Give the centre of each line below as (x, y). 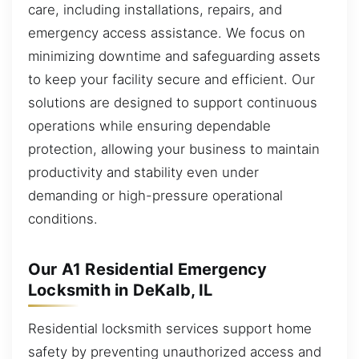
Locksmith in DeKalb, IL (121, 290)
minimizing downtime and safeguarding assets (174, 56)
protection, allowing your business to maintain (174, 149)
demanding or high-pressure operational (155, 196)
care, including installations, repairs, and (155, 10)
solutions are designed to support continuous (173, 103)
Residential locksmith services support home (170, 329)
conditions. (63, 219)
